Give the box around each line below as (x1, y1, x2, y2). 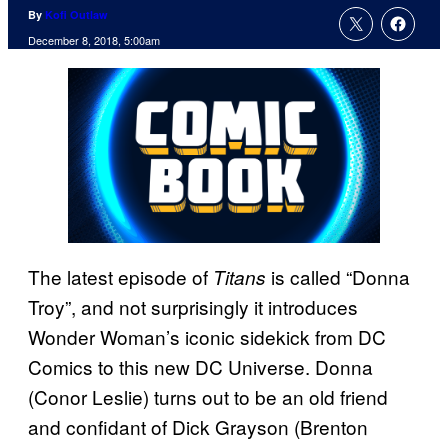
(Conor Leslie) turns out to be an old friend (28, 382, 388, 410)
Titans (213, 263, 271, 290)
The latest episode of (28, 262, 213, 290)
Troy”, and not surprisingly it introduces (28, 292, 358, 320)
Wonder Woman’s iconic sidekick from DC (28, 322, 386, 350)
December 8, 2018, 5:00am (28, 32, 160, 49)
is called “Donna (271, 262, 410, 290)
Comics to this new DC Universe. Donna (28, 352, 373, 380)
